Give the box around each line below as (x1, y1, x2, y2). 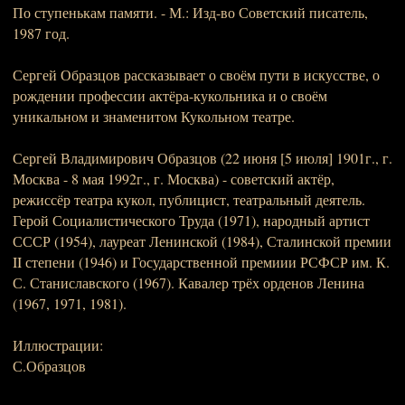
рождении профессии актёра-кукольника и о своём (13, 86, 327, 105)
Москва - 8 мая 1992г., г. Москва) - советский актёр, (13, 169, 334, 188)
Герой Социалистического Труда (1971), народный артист (13, 211, 370, 230)
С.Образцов (13, 356, 86, 375)
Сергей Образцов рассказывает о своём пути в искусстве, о (13, 65, 380, 84)
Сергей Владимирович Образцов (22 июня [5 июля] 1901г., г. (13, 148, 392, 167)
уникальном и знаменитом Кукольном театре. (13, 107, 295, 126)
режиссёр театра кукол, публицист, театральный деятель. (13, 190, 365, 209)
